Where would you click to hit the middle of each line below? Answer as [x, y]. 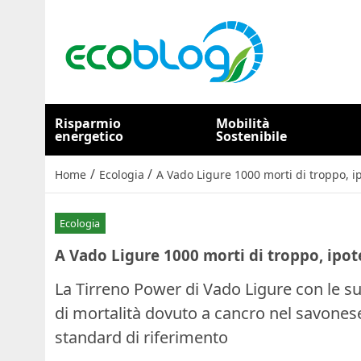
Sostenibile [252, 136]
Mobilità [243, 123]
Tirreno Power [129, 288]
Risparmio [88, 123]
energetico [89, 136]
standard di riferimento [141, 337]
